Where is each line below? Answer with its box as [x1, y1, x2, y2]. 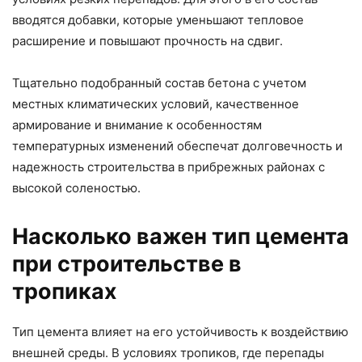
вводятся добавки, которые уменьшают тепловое [12, 12, 304, 28]
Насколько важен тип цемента [12, 223, 349, 250]
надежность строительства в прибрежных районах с [12, 159, 325, 175]
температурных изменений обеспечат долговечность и [12, 138, 343, 154]
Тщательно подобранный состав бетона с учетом [12, 75, 306, 91]
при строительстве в [12, 250, 242, 278]
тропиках [12, 278, 117, 305]
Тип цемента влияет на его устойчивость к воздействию [12, 324, 348, 340]
